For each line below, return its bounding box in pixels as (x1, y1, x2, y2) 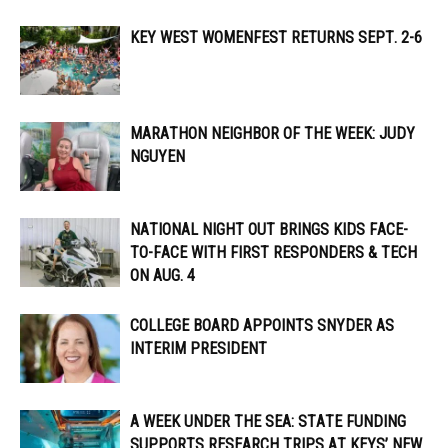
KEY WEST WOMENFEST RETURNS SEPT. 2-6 (130, 27, 422, 47)
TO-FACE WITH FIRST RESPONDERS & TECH (130, 242, 417, 262)
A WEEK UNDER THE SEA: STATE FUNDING (130, 411, 406, 431)
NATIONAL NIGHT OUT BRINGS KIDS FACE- (130, 219, 408, 239)
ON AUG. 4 (130, 265, 195, 285)
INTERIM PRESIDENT (130, 338, 267, 358)
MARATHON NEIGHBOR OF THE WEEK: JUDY (130, 123, 415, 143)
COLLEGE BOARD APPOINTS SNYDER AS (130, 315, 394, 335)
